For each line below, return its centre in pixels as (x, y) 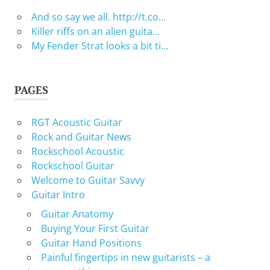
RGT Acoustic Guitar (77, 123)
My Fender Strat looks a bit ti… (99, 46)
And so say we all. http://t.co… (98, 17)
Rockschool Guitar (73, 166)
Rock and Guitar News (81, 137)
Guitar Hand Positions (91, 243)
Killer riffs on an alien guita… (95, 32)
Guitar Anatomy (77, 214)
